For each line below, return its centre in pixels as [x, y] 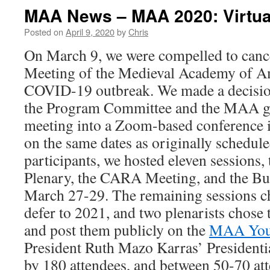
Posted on [44, 32]
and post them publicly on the [117, 230]
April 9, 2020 [90, 32]
